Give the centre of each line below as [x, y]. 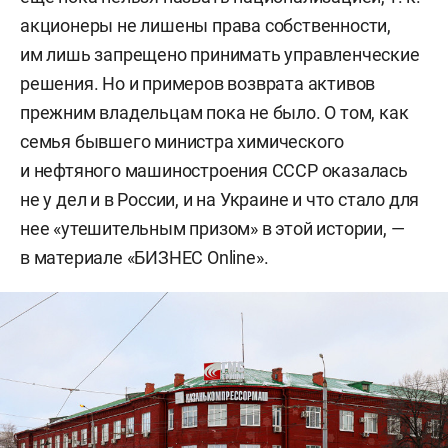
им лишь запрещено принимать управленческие [220, 54]
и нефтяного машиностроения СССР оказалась [214, 170]
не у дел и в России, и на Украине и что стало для [220, 199]
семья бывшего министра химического [182, 141]
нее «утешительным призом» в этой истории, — [212, 228]
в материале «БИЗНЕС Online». [144, 257]
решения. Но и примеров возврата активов [198, 83]
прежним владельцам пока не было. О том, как [214, 112]
